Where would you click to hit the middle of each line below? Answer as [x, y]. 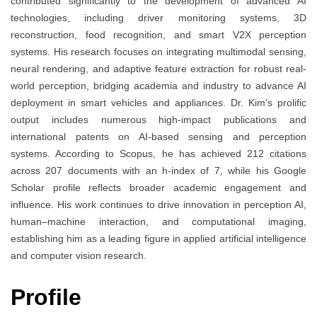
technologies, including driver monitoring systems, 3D [158, 18]
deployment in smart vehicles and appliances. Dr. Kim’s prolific [158, 103]
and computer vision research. [79, 256]
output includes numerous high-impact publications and [158, 120]
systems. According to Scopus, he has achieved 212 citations [158, 154]
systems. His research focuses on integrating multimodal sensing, [158, 52]
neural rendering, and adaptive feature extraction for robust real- [158, 69]
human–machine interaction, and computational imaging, [158, 222]
